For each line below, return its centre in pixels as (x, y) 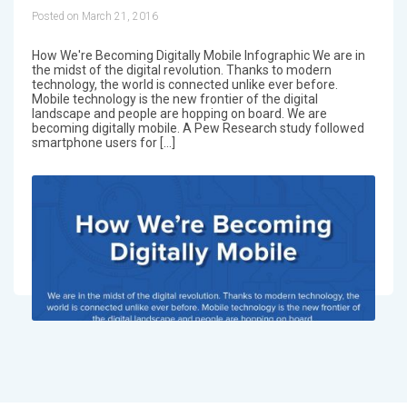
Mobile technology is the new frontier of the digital (174, 99)
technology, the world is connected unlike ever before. (184, 84)
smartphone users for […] (103, 142)
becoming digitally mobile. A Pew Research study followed (198, 128)
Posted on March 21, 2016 (94, 16)
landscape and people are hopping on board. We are (179, 113)
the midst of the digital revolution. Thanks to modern (181, 69)
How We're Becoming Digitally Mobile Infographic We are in (198, 55)
